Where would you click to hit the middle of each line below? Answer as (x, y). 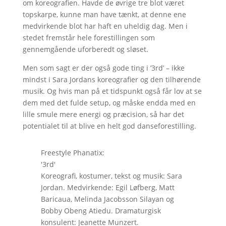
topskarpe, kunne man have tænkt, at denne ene (104, 14)
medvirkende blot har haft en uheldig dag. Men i (105, 26)
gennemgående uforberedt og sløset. (85, 49)
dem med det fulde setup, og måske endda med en (109, 102)
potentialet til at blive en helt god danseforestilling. (109, 126)
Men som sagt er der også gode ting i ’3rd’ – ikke (103, 68)
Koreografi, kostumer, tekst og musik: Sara (111, 176)
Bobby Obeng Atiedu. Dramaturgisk (101, 210)
